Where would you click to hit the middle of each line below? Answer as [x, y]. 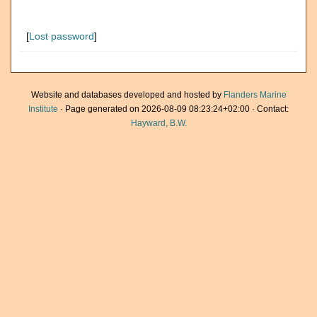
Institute [43, 109]
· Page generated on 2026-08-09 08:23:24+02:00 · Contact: [173, 109]
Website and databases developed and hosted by [127, 95]
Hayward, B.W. [158, 123]
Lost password [62, 36]
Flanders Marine [255, 95]
